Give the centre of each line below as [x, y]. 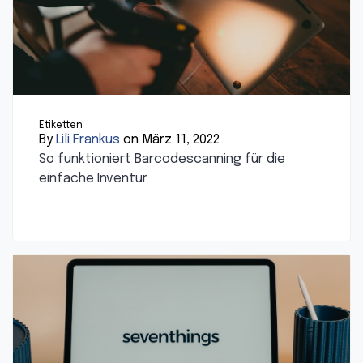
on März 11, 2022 [170, 140]
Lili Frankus [88, 140]
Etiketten [61, 126]
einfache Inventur [93, 179]
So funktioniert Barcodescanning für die [162, 160]
